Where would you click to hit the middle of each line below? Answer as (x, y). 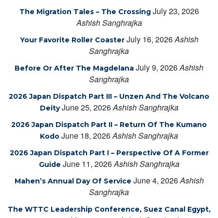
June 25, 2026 (86, 107)
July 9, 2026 (157, 67)
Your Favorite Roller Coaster (72, 40)
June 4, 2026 (155, 180)
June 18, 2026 (86, 135)
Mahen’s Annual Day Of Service (73, 181)
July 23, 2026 (176, 11)
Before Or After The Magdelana (74, 68)
